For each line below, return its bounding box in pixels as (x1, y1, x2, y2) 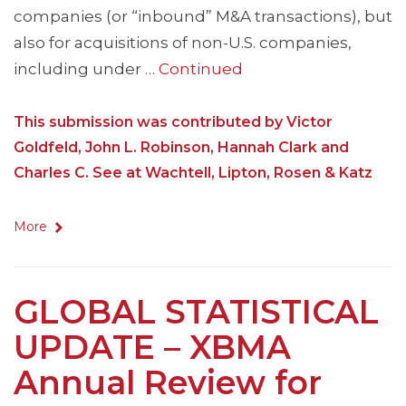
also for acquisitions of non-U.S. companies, (14, 34, 352, 53)
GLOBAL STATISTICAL (14, 292, 379, 333)
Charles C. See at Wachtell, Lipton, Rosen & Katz (14, 164, 372, 182)
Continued (159, 60, 243, 79)
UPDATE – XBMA (14, 327, 291, 368)
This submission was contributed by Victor (14, 113, 333, 131)
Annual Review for (14, 362, 322, 403)
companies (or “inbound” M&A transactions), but (14, 7, 392, 26)
